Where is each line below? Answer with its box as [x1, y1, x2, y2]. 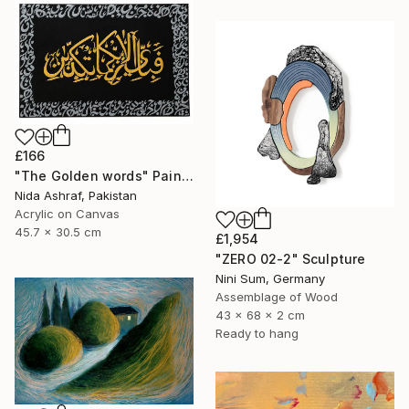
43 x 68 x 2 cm [215, 307, 305, 322]
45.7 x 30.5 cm [15, 225, 101, 240]
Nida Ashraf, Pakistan [15, 188, 137, 204]
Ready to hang [215, 325, 299, 341]
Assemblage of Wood [215, 288, 338, 304]
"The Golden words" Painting [181, 168, 194, 184]
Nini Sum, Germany [215, 270, 325, 286]
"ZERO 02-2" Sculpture [215, 250, 366, 267]
